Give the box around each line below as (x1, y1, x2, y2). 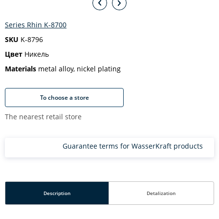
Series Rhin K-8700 (5, 20, 66, 29)
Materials (5, 64, 36, 73)
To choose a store (40, 93, 89, 102)
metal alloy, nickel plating (36, 64, 121, 73)
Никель (22, 49, 49, 59)
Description (43, 190, 70, 197)
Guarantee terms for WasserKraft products (63, 141, 203, 151)
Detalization (147, 190, 176, 197)
